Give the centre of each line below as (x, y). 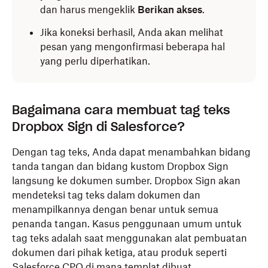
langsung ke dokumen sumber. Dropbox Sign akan (126, 181)
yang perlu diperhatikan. (95, 61)
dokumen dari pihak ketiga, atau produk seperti (119, 252)
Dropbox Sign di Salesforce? (98, 127)
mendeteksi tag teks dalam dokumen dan (106, 195)
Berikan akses (170, 10)
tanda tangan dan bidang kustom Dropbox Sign (120, 166)
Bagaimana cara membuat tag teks (121, 110)
